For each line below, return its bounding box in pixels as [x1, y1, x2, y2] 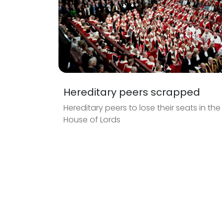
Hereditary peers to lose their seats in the [63, 102, 221, 113]
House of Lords [63, 113, 120, 125]
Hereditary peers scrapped [63, 85, 200, 99]
